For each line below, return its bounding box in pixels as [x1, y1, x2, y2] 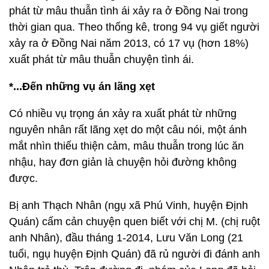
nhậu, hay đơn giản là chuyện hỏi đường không [9, 156, 237, 168]
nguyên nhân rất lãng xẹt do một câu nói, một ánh [9, 124, 247, 136]
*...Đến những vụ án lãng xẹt [9, 80, 155, 92]
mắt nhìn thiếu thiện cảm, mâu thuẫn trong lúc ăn [9, 140, 244, 152]
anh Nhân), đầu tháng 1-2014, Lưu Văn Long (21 [9, 232, 243, 244]
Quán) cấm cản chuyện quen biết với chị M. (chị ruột [9, 216, 260, 228]
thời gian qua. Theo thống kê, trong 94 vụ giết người [9, 21, 259, 33]
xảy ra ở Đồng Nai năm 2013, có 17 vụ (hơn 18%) [9, 37, 249, 49]
